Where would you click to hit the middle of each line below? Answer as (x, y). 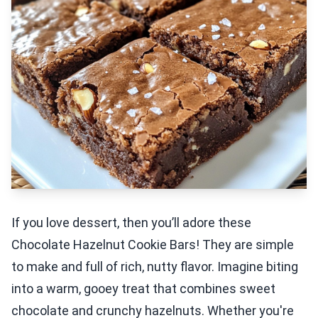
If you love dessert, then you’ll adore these (131, 223)
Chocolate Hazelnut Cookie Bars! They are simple (153, 245)
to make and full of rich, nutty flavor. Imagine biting (155, 267)
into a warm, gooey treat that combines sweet (143, 289)
